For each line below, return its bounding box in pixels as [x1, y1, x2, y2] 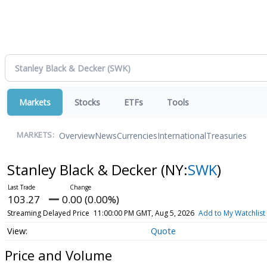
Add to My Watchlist [198, 208, 265, 219]
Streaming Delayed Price [7, 208, 89, 219]
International [157, 129, 206, 141]
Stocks [74, 97, 100, 108]
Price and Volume [5, 246, 112, 264]
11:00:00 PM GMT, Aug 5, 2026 [93, 208, 194, 219]
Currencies [117, 129, 157, 141]
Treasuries [206, 129, 247, 141]
